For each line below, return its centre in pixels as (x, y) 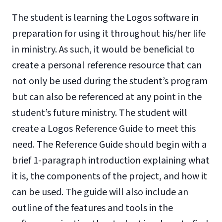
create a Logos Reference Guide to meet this (104, 129)
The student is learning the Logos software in (105, 18)
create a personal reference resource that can (107, 65)
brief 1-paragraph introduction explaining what (111, 161)
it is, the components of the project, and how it (110, 176)
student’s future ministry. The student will (100, 113)
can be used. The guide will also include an (100, 192)
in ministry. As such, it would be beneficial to (103, 50)
